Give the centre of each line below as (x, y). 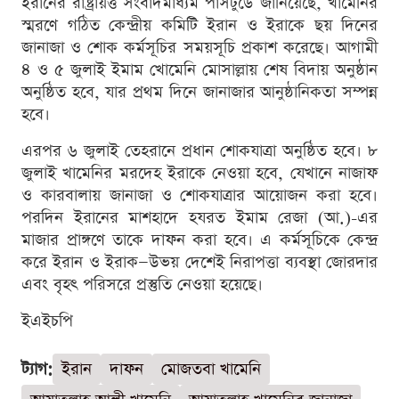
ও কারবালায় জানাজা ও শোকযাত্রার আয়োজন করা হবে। (199, 195)
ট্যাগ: (37, 369)
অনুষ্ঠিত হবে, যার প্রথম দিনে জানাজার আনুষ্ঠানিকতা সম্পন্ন (199, 92)
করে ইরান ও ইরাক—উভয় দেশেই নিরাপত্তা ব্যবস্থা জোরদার (199, 262)
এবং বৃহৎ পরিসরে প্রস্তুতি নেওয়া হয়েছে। (142, 284)
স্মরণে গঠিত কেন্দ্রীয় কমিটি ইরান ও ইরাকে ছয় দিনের (199, 25)
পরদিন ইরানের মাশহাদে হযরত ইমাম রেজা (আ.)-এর (199, 217)
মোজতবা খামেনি (211, 369)
